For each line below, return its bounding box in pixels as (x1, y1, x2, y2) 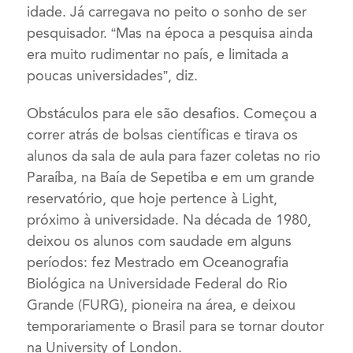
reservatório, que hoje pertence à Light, (27, 190, 278, 208)
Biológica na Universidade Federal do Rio (27, 275, 288, 293)
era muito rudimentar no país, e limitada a (27, 45, 289, 63)
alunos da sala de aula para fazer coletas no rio (27, 147, 321, 165)
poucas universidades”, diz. (27, 66, 199, 84)
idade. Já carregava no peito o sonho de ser (27, 2, 307, 20)
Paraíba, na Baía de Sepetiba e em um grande (27, 169, 315, 187)
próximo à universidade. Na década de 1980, (27, 211, 312, 229)
